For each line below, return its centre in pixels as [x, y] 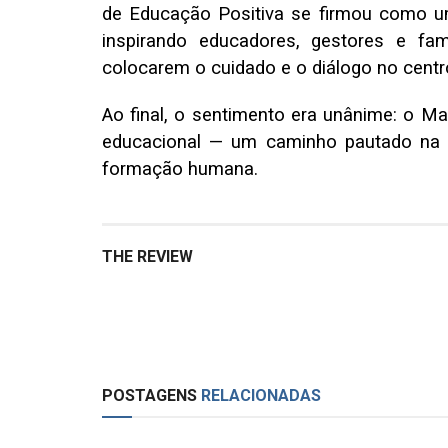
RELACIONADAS [259, 395]
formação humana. [180, 168]
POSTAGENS [149, 395]
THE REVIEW [147, 256]
